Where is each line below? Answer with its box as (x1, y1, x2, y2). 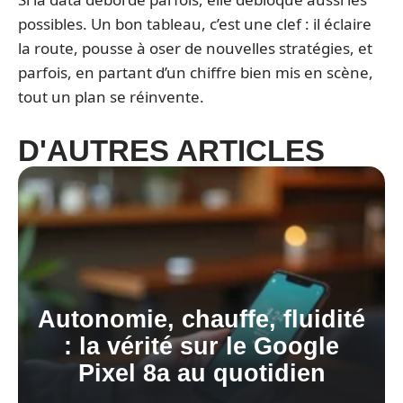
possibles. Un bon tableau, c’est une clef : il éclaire (18, 13, 372, 34)
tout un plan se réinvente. (18, 86, 204, 107)
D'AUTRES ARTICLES (18, 134, 325, 167)
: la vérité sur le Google (64, 333, 339, 360)
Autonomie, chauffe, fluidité (38, 306, 365, 333)
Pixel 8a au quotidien (77, 360, 326, 387)
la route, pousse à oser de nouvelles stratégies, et (18, 38, 372, 58)
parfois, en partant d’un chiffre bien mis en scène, (18, 62, 373, 83)
